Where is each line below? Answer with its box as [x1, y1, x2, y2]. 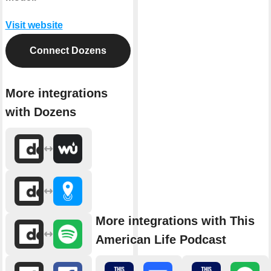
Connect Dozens [29, 45, 106, 56]
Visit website [5, 20, 63, 31]
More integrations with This [95, 214, 255, 227]
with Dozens [5, 105, 76, 119]
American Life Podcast [95, 232, 226, 246]
